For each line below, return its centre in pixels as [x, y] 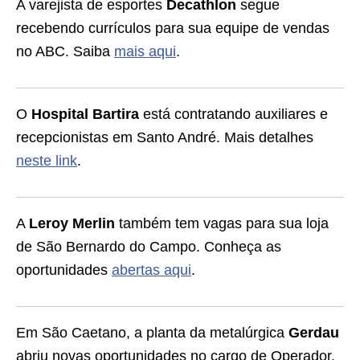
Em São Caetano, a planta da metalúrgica [152, 333]
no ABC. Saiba [65, 51]
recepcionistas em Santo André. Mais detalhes [165, 137]
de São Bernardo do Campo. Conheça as [149, 247]
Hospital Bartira [85, 114]
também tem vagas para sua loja [222, 223]
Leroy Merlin [72, 223]
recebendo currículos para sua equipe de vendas [173, 28]
